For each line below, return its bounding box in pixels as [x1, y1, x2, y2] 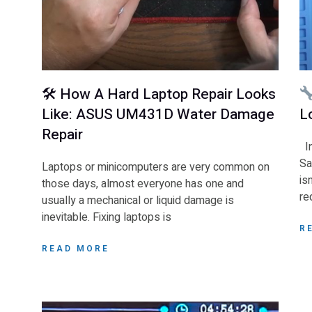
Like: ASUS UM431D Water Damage [42, 103, 274, 125]
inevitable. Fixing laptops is [42, 208, 171, 226]
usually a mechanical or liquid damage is [42, 192, 234, 209]
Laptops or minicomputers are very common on [42, 158, 270, 175]
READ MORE [42, 242, 109, 255]
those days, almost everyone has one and [42, 175, 244, 192]
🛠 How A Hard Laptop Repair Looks [42, 83, 276, 105]
